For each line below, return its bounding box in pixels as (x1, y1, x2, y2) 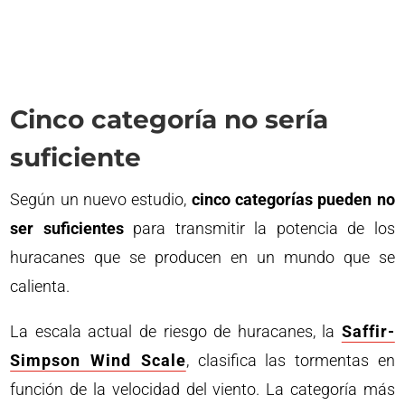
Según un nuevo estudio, (10, 190, 192, 209)
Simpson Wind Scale (10, 351, 186, 370)
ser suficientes (10, 219, 124, 238)
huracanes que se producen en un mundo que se (10, 248, 395, 267)
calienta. (10, 277, 71, 296)
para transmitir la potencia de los (123, 219, 395, 238)
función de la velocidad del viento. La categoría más (10, 380, 395, 399)
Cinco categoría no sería (10, 104, 329, 135)
